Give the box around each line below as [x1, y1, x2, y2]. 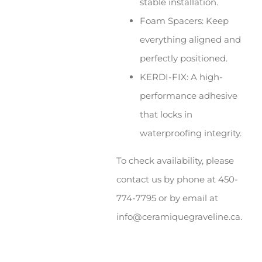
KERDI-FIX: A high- [140, 71, 223, 83]
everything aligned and [140, 34, 242, 46]
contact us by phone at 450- [116, 174, 239, 185]
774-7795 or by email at [116, 192, 219, 204]
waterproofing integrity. [140, 127, 242, 139]
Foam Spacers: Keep [140, 15, 229, 27]
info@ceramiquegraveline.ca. [116, 211, 243, 223]
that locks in [140, 109, 193, 120]
